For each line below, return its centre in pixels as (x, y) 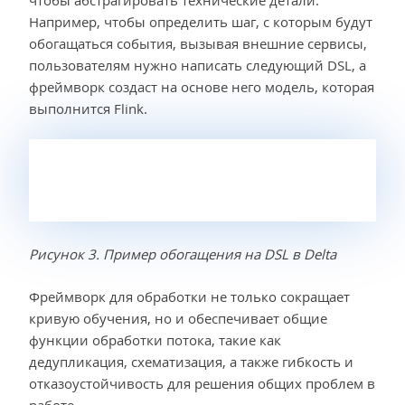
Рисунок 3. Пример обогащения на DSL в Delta (183, 254)
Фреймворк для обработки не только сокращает (189, 296)
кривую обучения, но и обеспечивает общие (178, 318)
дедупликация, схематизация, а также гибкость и (191, 361)
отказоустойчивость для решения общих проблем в (202, 383)
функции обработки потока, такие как (155, 339)
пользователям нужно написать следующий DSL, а (198, 65)
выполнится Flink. (88, 108)
